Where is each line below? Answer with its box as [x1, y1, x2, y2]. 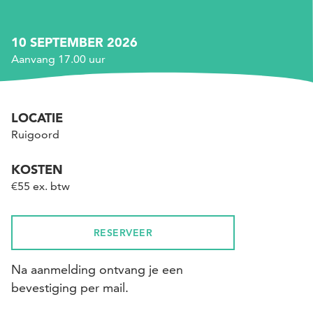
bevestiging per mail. [11, 279, 129, 296]
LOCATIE [11, 110, 63, 126]
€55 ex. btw [11, 180, 70, 193]
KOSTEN [11, 161, 63, 177]
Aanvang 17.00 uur [11, 52, 105, 66]
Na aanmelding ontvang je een [11, 261, 183, 277]
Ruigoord [11, 128, 59, 141]
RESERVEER [93, 226, 153, 239]
